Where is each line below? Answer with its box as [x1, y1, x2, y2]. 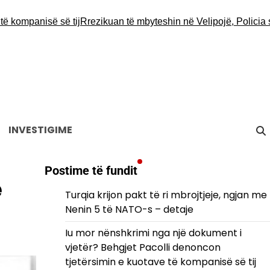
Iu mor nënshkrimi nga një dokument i [64, 226, 242, 240]
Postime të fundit [44, 163, 137, 178]
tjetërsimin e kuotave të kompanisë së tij [64, 255, 256, 269]
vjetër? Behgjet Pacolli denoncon [64, 240, 221, 254]
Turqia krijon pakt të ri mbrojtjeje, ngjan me [64, 188, 267, 202]
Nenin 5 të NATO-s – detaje [64, 202, 193, 216]
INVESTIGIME [8, 123, 72, 137]
